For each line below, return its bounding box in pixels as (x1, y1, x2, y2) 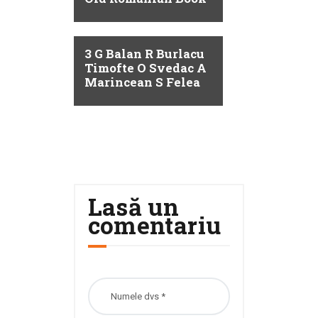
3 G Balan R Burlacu (84, 45, 204, 62)
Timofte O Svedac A (84, 60, 207, 77)
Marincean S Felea (84, 74, 200, 91)
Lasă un (87, 191, 180, 223)
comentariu (87, 209, 221, 241)
